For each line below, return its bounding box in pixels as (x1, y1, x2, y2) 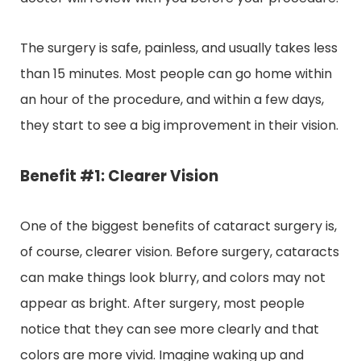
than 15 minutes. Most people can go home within (20, 64, 332, 83)
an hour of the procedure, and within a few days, (20, 89, 324, 109)
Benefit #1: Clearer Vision (20, 164, 218, 187)
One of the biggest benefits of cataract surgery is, (20, 216, 337, 235)
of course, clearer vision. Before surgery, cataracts (20, 242, 339, 261)
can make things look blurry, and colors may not (20, 268, 326, 287)
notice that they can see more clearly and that (20, 319, 319, 338)
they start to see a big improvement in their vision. (20, 115, 338, 135)
